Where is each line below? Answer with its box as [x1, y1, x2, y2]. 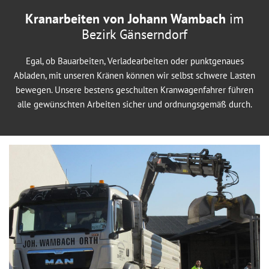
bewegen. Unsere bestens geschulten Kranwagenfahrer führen [16, 84, 253, 95]
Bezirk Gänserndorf [82, 26, 187, 43]
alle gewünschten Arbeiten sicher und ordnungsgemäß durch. [17, 98, 252, 110]
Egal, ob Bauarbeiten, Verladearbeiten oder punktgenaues [25, 55, 244, 67]
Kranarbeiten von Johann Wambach [25, 10, 229, 27]
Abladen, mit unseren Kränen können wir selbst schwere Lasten [14, 70, 255, 81]
